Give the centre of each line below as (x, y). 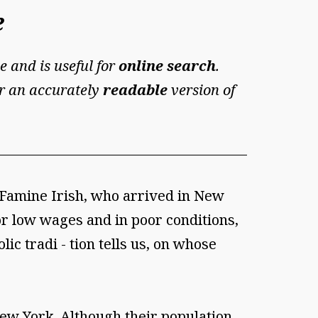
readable (135, 90)
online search (167, 66)
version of (201, 90)
